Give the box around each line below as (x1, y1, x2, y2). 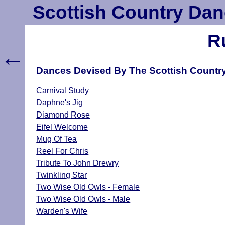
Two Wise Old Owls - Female (36, 182, 140, 191)
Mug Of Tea (36, 134, 77, 143)
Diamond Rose (36, 110, 90, 119)
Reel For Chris (36, 146, 89, 155)
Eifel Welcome (36, 122, 88, 131)
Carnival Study (36, 86, 89, 95)
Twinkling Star (36, 170, 87, 179)
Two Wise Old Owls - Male (36, 194, 131, 203)
